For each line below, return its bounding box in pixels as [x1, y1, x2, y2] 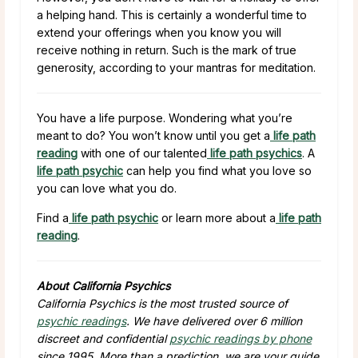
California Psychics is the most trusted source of [37, 296, 288, 310]
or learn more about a [158, 210, 276, 225]
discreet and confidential [37, 331, 169, 345]
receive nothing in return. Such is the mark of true [37, 42, 296, 57]
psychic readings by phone [169, 331, 312, 345]
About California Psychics [37, 278, 170, 292]
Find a [37, 210, 69, 225]
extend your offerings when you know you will [37, 25, 281, 39]
